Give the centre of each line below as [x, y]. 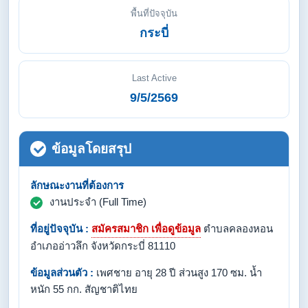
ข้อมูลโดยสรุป [91, 149]
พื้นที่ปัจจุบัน [154, 13]
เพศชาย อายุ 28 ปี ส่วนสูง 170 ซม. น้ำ [178, 273]
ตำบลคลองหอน [237, 229]
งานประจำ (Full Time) [98, 202]
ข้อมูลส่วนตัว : [62, 273]
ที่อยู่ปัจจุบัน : [59, 229]
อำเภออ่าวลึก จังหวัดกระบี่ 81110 [103, 246]
